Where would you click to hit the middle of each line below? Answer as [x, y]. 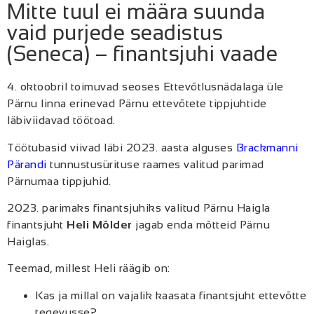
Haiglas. [28, 242]
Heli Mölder [100, 225]
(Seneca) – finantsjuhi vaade [142, 54]
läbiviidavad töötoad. [61, 121]
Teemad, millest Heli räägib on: [89, 268]
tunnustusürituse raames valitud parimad [155, 164]
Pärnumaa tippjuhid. [61, 181]
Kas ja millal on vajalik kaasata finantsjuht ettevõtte [171, 295]
